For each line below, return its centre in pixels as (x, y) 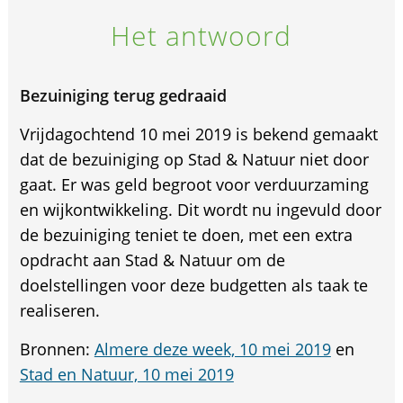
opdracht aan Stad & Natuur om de (152, 260)
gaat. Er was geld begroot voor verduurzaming (194, 184)
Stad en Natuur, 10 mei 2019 (126, 374)
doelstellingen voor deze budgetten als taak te (193, 285)
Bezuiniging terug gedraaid (123, 95)
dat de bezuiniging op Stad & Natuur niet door (194, 159)
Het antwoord (201, 35)
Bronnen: (57, 349)
